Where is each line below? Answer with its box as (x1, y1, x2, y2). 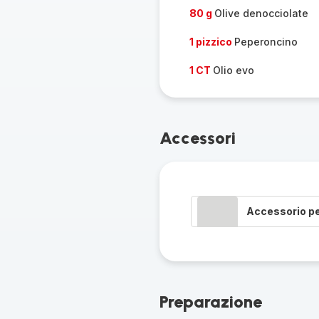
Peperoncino (234, 36, 298, 48)
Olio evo (212, 64, 254, 76)
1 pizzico (189, 36, 234, 48)
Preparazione (159, 291, 262, 312)
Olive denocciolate (214, 7, 308, 19)
